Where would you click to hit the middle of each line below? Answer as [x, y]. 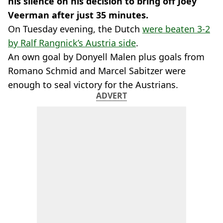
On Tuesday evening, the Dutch [75, 29]
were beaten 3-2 [176, 29]
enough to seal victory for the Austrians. [93, 85]
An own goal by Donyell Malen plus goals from [106, 57]
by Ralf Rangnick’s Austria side [72, 43]
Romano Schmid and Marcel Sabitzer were [97, 71]
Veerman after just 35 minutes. [78, 15]
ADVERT [111, 96]
